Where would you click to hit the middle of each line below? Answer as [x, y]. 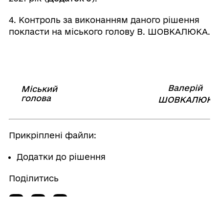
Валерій [185, 88]
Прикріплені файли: [52, 135]
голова [36, 98]
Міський [39, 89]
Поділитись [33, 178]
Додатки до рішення [61, 157]
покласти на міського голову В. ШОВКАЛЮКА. [109, 32]
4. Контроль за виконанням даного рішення [104, 20]
